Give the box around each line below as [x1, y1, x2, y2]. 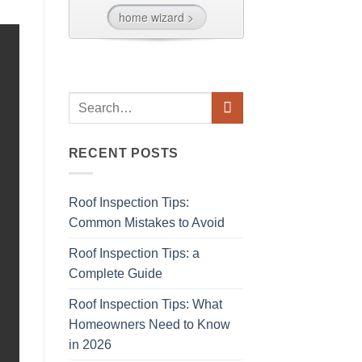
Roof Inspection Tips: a [68, 246, 200, 260]
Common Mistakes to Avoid [68, 215, 225, 229]
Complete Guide [68, 266, 162, 280]
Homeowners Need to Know [68, 317, 230, 331]
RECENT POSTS [68, 146, 179, 160]
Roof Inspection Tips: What [68, 297, 222, 311]
